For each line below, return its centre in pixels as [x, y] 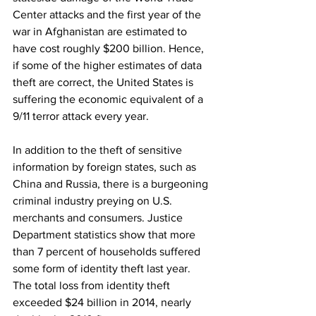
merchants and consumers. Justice [99, 217]
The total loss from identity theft [93, 285]
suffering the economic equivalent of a [109, 99]
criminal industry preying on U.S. [94, 200]
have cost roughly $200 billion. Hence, [110, 48]
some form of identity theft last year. [103, 268]
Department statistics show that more [105, 234]
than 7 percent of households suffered [108, 251]
